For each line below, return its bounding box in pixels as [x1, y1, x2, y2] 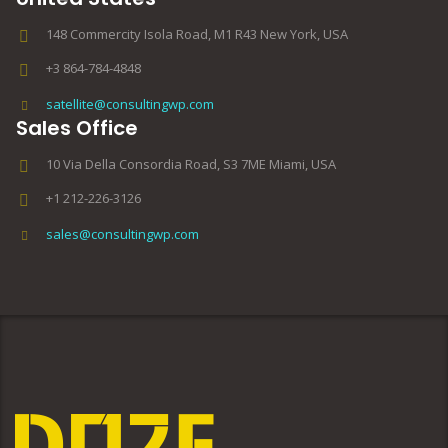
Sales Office [16, 114, 138, 143]
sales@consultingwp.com [46, 225, 199, 244]
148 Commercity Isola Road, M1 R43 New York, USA [46, 25, 348, 44]
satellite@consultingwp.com [46, 95, 214, 114]
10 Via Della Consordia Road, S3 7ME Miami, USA [46, 155, 336, 174]
